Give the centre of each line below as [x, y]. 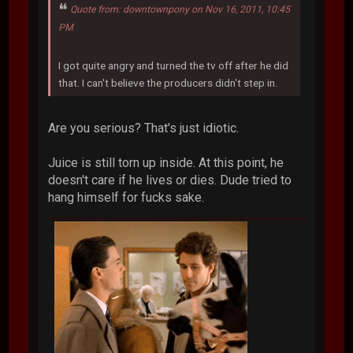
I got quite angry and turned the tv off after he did [174, 65]
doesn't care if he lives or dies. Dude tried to [170, 180]
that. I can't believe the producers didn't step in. [168, 82]
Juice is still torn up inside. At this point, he [166, 162]
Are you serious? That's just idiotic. [144, 128]
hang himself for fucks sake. [126, 197]
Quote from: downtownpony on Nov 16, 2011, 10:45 [180, 9]
